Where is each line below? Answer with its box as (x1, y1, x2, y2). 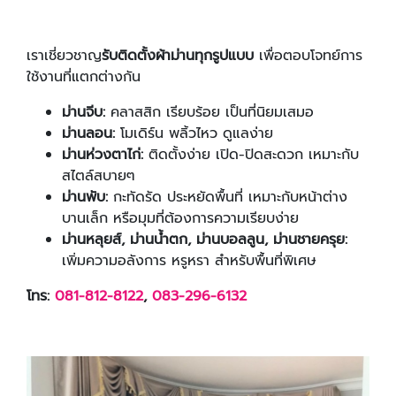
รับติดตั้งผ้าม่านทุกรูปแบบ (102, 45, 254, 66)
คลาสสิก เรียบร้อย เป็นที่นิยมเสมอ (105, 102, 314, 123)
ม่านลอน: (62, 123, 115, 144)
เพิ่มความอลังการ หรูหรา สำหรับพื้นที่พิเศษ (62, 250, 316, 271)
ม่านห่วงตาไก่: (62, 144, 143, 165)
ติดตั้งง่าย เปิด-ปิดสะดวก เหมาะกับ (143, 144, 359, 165)
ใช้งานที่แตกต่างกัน (27, 66, 141, 88)
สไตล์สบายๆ (62, 165, 135, 187)
